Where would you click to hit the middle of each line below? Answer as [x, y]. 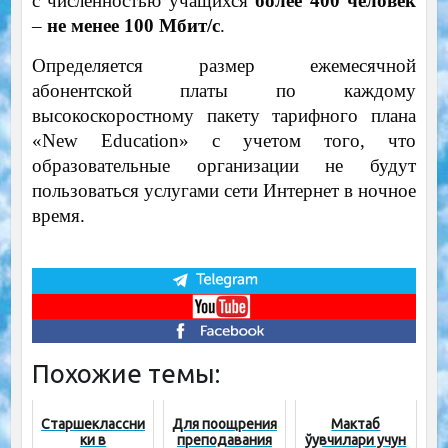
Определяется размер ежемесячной [224, 65]
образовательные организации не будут [224, 165]
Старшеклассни [93, 424]
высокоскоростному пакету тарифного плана [224, 115]
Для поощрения [224, 424]
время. [58, 215]
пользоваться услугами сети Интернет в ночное [224, 190]
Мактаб [356, 424]
